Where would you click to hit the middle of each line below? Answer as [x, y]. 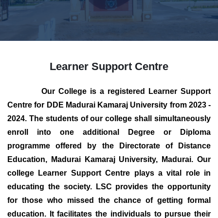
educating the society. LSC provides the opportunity [109, 187]
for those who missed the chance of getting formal [109, 200]
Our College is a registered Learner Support [109, 91]
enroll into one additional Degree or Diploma [109, 132]
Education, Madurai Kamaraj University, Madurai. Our [109, 159]
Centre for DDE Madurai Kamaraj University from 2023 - [109, 105]
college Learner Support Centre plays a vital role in [109, 173]
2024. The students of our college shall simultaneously [109, 118]
